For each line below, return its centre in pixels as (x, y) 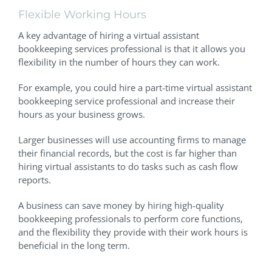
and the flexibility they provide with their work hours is (133, 232)
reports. (35, 179)
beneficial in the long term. (75, 245)
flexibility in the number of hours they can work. (119, 62)
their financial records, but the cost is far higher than (127, 153)
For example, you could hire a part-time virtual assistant (135, 87)
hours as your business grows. (82, 114)
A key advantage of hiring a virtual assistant (109, 35)
